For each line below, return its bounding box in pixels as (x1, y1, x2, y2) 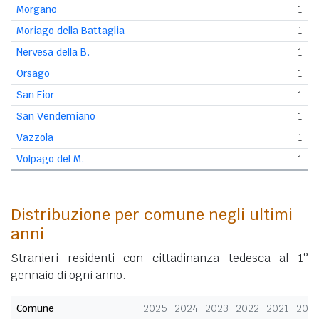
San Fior (16, 88, 54, 101)
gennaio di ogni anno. (11, 267, 126, 283)
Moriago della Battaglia (16, 23, 125, 37)
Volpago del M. (16, 152, 84, 165)
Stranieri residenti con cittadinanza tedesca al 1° (11, 250, 308, 266)
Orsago (16, 66, 50, 80)
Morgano (16, 2, 57, 16)
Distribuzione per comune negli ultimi (11, 204, 293, 224)
